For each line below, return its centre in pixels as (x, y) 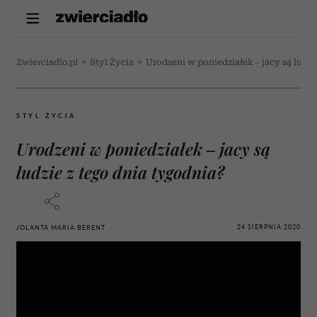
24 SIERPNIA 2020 (269, 226)
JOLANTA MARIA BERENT (61, 227)
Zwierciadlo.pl (47, 62)
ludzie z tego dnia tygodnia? (120, 172)
